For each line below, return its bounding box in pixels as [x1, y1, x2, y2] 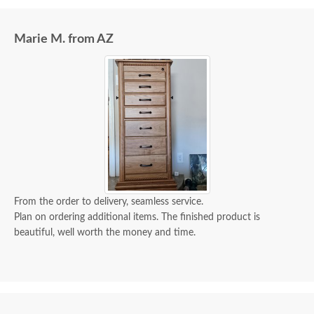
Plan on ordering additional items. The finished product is [14, 212, 260, 223]
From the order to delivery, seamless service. [14, 197, 203, 207]
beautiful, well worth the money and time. [14, 228, 196, 238]
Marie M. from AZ [14, 33, 114, 46]
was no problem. [14, 20, 106, 34]
